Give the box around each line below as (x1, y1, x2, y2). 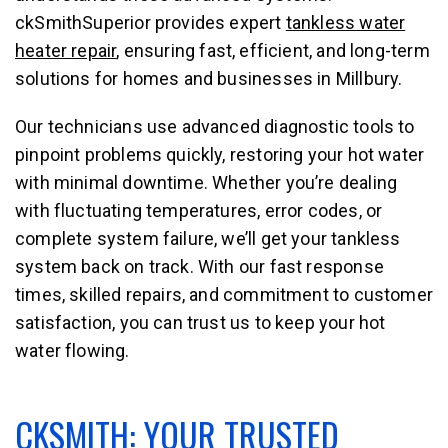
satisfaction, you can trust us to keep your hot (15, 311, 386, 333)
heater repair (15, 39, 117, 61)
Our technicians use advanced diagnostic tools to (15, 115, 415, 137)
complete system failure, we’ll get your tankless (15, 227, 401, 249)
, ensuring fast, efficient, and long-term (116, 39, 430, 61)
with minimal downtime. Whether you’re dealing (15, 171, 398, 193)
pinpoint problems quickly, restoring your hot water (15, 143, 425, 165)
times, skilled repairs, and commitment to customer (15, 283, 433, 305)
